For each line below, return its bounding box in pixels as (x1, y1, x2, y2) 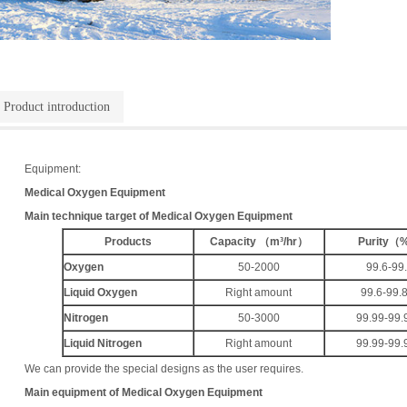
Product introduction (4, 99, 110, 114)
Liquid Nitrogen (63, 336, 142, 350)
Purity (358, 234, 389, 248)
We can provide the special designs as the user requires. (25, 362, 303, 375)
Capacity (209, 234, 259, 248)
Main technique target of (25, 209, 152, 223)
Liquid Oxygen (63, 285, 137, 299)
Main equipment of (25, 385, 122, 399)
